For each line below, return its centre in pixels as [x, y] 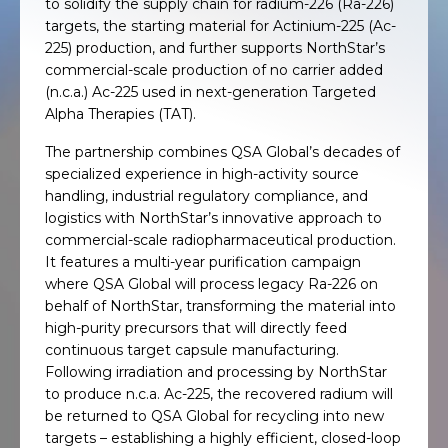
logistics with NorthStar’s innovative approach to [213, 218]
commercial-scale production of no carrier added [214, 70]
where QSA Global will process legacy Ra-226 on [211, 284]
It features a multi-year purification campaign [203, 262]
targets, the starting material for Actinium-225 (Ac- [220, 26]
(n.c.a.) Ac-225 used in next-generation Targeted [210, 92]
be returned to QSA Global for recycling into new [214, 416]
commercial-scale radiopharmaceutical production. [220, 240]
